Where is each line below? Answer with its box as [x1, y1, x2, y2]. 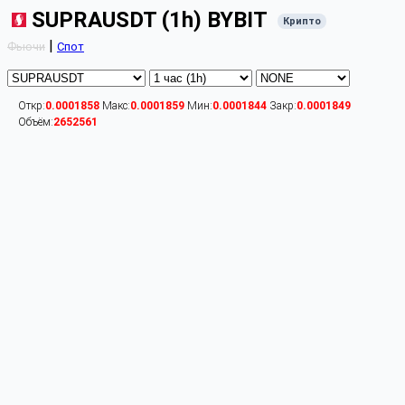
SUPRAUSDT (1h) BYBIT [26, 7, 272, 33]
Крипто [283, 15, 321, 28]
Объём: [18, 116, 53, 128]
